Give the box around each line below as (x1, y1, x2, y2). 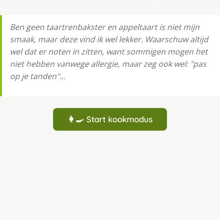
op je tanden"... (10, 71, 65, 82)
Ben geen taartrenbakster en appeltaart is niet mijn (10, 22, 199, 33)
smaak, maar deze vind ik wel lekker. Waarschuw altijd (10, 34, 208, 45)
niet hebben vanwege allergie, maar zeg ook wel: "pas (10, 58, 206, 70)
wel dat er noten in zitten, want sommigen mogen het (10, 46, 208, 57)
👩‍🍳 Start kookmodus (67, 114, 153, 125)
